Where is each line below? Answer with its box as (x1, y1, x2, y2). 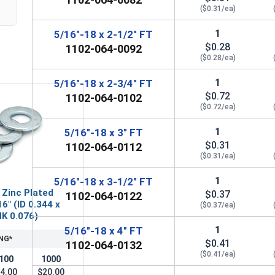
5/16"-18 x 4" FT (64, 224, 143, 237)
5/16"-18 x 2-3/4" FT (54, 77, 153, 90)
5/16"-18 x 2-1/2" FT (54, 28, 153, 41)
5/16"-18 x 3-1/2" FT (54, 175, 153, 188)
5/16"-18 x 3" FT (64, 126, 143, 139)
